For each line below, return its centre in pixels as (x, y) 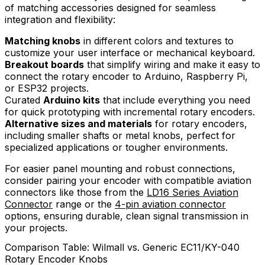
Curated (24, 100)
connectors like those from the (76, 192)
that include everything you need (175, 100)
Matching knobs (43, 41)
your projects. (36, 227)
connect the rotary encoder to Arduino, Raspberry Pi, (126, 76)
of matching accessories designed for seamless (110, 7)
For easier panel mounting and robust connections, (120, 168)
